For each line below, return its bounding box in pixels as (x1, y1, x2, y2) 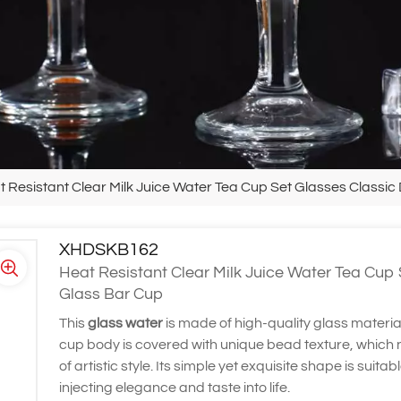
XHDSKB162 (58, 240, 158, 259)
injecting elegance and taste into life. (58, 380, 290, 396)
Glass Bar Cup (58, 286, 163, 303)
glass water (87, 316, 163, 331)
